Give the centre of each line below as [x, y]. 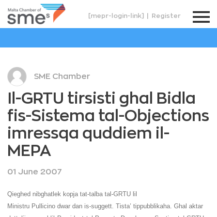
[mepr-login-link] [116, 16]
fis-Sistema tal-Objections [108, 116]
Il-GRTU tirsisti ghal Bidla [101, 99]
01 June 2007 [35, 172]
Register [166, 16]
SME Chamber [62, 77]
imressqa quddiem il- [88, 134]
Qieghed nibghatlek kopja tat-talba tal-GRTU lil [72, 194]
